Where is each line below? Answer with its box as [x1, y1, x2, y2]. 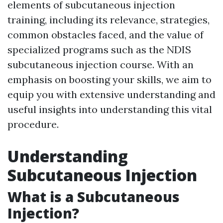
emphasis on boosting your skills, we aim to [7, 73, 212, 86]
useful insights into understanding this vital [7, 103, 212, 115]
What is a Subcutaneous [7, 187, 180, 206]
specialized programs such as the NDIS [7, 43, 191, 56]
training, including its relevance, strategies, [7, 13, 210, 26]
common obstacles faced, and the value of [7, 28, 204, 41]
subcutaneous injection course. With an [7, 58, 194, 71]
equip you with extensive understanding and [7, 88, 216, 101]
